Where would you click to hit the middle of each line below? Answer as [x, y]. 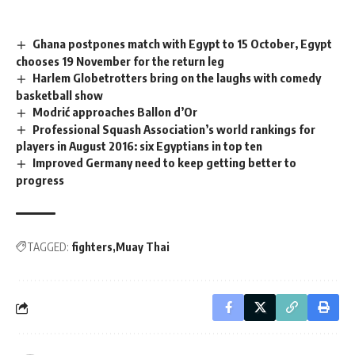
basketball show [59, 95]
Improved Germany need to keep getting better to [165, 163]
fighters [92, 247]
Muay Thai [143, 247]
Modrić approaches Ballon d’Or [115, 111]
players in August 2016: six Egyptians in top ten [139, 146]
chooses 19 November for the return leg [120, 61]
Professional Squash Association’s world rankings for [174, 129]
